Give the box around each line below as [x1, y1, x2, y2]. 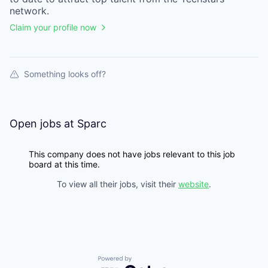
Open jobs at [10, 117, 77, 130]
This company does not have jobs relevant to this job [29, 149, 235, 159]
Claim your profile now [10, 22, 96, 32]
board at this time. [29, 159, 100, 169]
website [178, 179, 209, 189]
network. [10, 5, 49, 17]
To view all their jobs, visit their [57, 179, 178, 189]
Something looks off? [24, 69, 106, 79]
